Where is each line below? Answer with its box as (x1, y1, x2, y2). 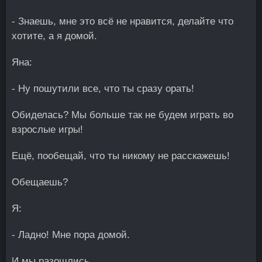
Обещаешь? (12, 177, 68, 188)
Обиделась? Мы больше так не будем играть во (12, 109, 233, 120)
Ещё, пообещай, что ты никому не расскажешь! (12, 150, 230, 161)
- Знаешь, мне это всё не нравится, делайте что (12, 16, 233, 27)
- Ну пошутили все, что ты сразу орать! (12, 83, 194, 94)
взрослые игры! (12, 124, 83, 135)
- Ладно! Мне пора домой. (12, 229, 130, 240)
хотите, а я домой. (12, 30, 97, 42)
